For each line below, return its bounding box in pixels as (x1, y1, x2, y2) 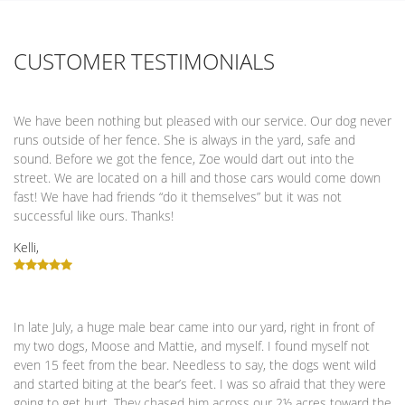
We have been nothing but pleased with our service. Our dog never (14, 112, 391, 129)
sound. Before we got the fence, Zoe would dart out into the (14, 150, 354, 167)
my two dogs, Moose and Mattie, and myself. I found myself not (14, 337, 370, 354)
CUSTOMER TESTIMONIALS (14, 46, 275, 76)
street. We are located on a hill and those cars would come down (14, 169, 381, 186)
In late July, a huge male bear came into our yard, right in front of (14, 318, 374, 335)
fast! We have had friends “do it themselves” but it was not (14, 188, 342, 205)
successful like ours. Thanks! (14, 207, 174, 224)
